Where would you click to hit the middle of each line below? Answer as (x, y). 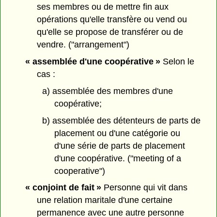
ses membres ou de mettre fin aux (103, 7)
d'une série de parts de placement (119, 146)
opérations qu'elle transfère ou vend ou (112, 20)
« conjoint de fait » (63, 188)
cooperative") (79, 171)
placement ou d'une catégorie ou (117, 133)
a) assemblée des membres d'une (107, 91)
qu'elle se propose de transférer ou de (110, 32)
